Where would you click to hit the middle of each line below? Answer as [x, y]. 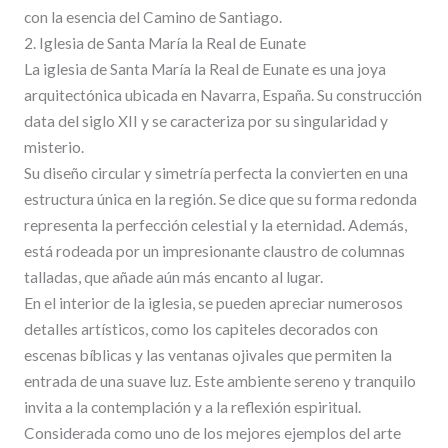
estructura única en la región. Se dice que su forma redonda [220, 198]
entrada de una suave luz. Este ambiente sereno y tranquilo [219, 380]
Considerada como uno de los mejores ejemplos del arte [212, 432]
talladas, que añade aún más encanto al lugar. [173, 276]
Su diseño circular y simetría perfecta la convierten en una [215, 172]
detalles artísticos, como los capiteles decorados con [200, 328]
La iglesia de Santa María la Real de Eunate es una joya [204, 68]
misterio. [53, 146]
